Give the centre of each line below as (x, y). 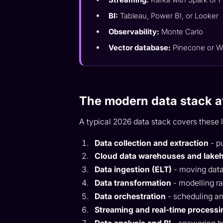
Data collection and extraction (152, 143)
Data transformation (133, 183)
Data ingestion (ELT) (133, 170)
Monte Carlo (181, 32)
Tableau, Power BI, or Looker (168, 16)
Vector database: (140, 48)
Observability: (134, 32)
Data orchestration (130, 197)
